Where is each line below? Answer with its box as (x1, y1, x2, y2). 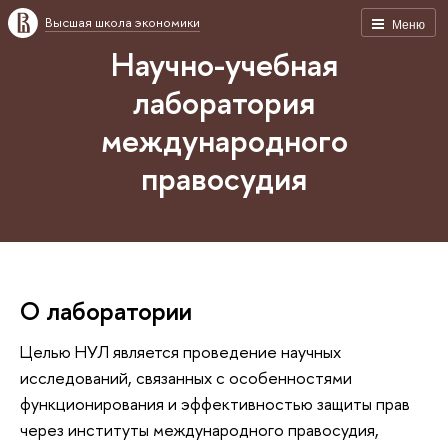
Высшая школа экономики (45, 13, 200, 31)
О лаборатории (20, 293, 192, 328)
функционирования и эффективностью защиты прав (20, 391, 410, 415)
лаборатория (133, 80, 315, 124)
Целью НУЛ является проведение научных (20, 339, 341, 363)
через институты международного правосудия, (20, 417, 379, 441)
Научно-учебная (110, 42, 338, 86)
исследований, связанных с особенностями (20, 365, 352, 389)
